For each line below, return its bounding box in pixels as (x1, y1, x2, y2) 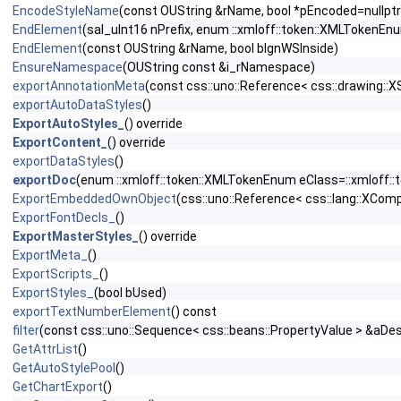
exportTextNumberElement (13, 304, 171, 319)
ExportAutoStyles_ (13, 116, 124, 131)
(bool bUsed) (94, 286, 166, 300)
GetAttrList (13, 342, 78, 356)
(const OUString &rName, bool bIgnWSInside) (82, 41, 338, 55)
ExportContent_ (13, 135, 107, 149)
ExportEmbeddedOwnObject (13, 192, 176, 206)
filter (13, 323, 39, 337)
